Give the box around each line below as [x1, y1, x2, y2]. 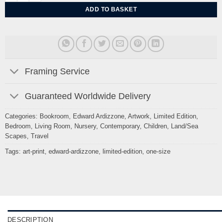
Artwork [127, 112, 150, 120]
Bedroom [4, 122, 31, 130]
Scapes [4, 132, 27, 140]
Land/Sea [170, 122, 198, 130]
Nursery [74, 122, 96, 130]
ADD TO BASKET [85, 5, 137, 13]
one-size [146, 147, 170, 155]
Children [143, 122, 167, 130]
